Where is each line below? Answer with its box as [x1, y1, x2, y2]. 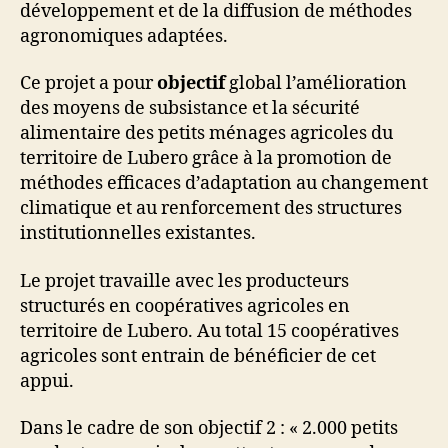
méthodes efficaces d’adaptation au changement [20, 172, 428, 196]
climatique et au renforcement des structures [20, 197, 402, 221]
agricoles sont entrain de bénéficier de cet [20, 344, 376, 368]
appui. [20, 369, 74, 393]
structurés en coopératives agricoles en [20, 294, 350, 318]
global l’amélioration [229, 72, 407, 96]
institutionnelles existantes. [20, 222, 256, 246]
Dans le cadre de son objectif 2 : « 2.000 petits [20, 417, 398, 441]
